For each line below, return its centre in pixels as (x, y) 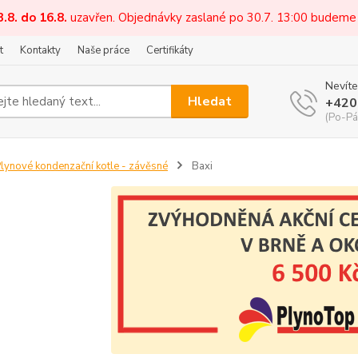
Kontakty (40, 50)
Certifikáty (170, 50)
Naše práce (103, 50)
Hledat (210, 101)
